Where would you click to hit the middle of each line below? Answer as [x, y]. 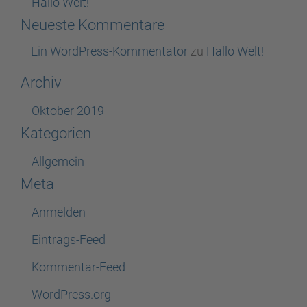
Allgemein [58, 161]
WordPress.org [71, 294]
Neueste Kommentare [93, 25]
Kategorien [56, 133]
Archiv [41, 82]
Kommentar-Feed [78, 267]
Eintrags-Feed [69, 239]
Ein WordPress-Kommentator [109, 51]
